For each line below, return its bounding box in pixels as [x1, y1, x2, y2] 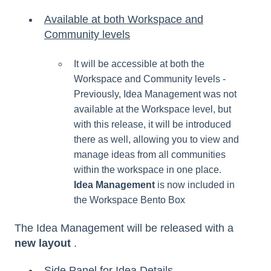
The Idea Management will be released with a [15, 222, 233, 235]
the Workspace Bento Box [74, 194, 185, 205]
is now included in [155, 179, 235, 190]
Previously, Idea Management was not [74, 88, 237, 99]
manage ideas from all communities [74, 149, 226, 160]
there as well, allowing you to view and [74, 134, 239, 145]
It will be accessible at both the [74, 58, 204, 69]
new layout [15, 237, 71, 250]
